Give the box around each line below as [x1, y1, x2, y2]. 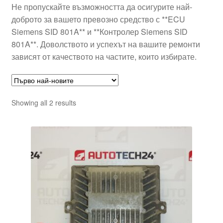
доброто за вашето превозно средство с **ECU [11, 13, 185, 25]
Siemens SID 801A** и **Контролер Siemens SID [11, 25, 188, 37]
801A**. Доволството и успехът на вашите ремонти [11, 38, 200, 50]
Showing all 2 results [11, 98, 76, 108]
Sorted [75, 97, 97, 108]
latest [75, 119, 93, 129]
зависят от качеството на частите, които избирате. [11, 50, 197, 62]
